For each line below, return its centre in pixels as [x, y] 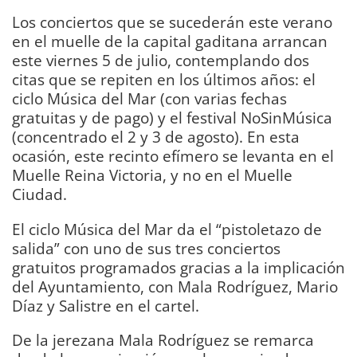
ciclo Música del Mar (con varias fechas [149, 99]
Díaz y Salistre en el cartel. [106, 305]
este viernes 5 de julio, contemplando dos [161, 61]
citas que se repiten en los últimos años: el [164, 80]
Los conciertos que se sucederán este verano [172, 22]
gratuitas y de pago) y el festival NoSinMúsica [172, 118]
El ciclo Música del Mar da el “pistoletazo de [167, 229]
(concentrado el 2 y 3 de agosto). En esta [156, 137]
